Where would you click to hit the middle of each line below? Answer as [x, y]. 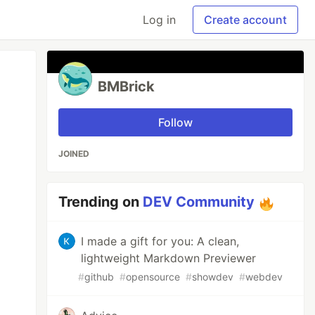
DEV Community [199, 202]
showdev [213, 277]
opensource [153, 277]
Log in [159, 20]
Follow [176, 122]
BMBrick [127, 86]
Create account [245, 20]
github [99, 277]
